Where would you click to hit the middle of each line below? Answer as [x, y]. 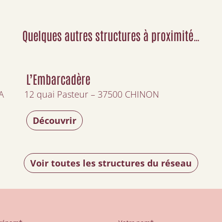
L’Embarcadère [58, 79]
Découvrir [55, 120]
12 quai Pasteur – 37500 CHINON [92, 94]
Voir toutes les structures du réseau [111, 163]
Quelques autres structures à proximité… [111, 35]
